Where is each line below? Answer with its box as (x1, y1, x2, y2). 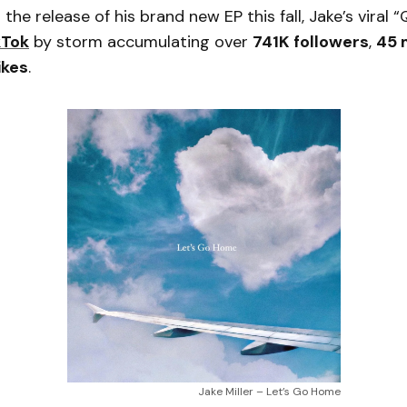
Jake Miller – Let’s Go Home (197, 383, 341, 399)
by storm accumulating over (29, 30, 253, 53)
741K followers (253, 30, 369, 53)
